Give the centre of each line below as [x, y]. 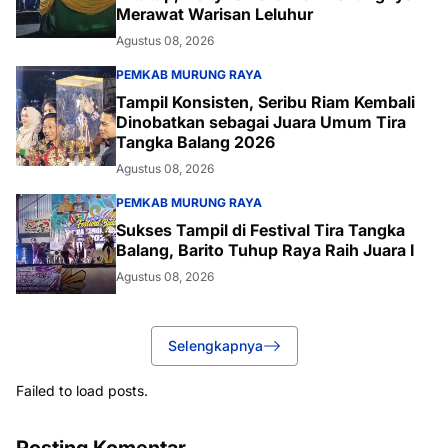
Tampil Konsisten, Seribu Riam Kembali [265, 102]
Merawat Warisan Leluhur [214, 14]
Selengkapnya [215, 346]
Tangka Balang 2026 [195, 142]
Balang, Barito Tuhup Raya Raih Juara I [265, 250]
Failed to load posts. [82, 391]
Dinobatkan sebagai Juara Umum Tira [261, 122]
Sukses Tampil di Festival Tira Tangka [260, 230]
